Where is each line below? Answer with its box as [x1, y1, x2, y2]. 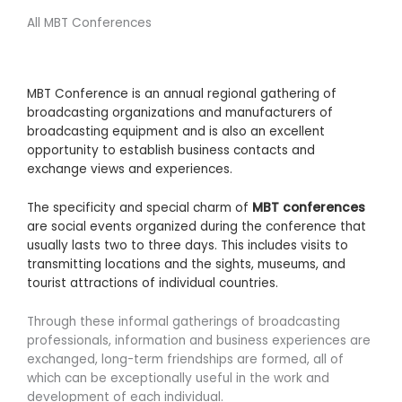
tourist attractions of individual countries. [27, 274, 278, 292]
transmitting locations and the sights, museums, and [27, 255, 345, 273]
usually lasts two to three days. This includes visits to [27, 236, 348, 254]
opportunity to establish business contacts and [27, 141, 315, 159]
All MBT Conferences [27, 13, 152, 31]
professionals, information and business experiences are [27, 331, 371, 349]
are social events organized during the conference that [27, 217, 366, 235]
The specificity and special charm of [27, 198, 252, 216]
